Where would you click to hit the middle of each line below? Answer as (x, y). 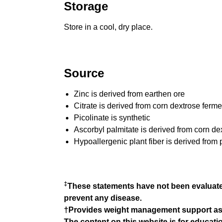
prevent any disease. (103, 198)
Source (84, 73)
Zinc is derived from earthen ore (129, 94)
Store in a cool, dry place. (108, 27)
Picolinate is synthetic (112, 118)
